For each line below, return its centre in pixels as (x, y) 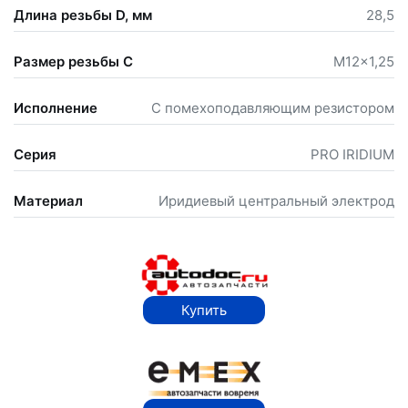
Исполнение (56, 107)
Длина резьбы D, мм (83, 15)
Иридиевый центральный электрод (276, 200)
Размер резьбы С (73, 61)
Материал (48, 200)
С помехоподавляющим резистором (273, 107)
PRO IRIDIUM (352, 154)
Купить (204, 310)
